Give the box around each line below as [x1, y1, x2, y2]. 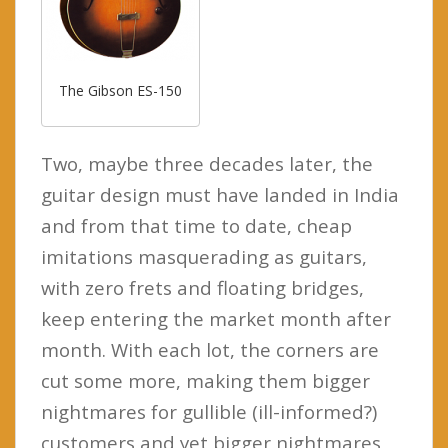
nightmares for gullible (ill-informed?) [41, 398, 377, 424]
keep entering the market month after [41, 305, 391, 331]
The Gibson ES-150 [59, 81, 182, 101]
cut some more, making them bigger [41, 367, 370, 393]
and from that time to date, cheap [41, 212, 352, 238]
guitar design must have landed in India [41, 181, 399, 207]
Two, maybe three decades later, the [41, 150, 373, 176]
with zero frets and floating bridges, [41, 274, 364, 300]
